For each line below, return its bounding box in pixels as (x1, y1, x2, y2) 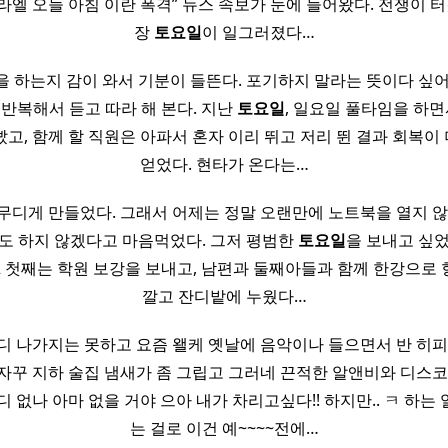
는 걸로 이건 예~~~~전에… (129, 417, 319, 440)
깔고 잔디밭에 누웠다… (141, 285, 307, 308)
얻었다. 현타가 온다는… (139, 153, 309, 176)
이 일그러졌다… (201, 21, 315, 44)
